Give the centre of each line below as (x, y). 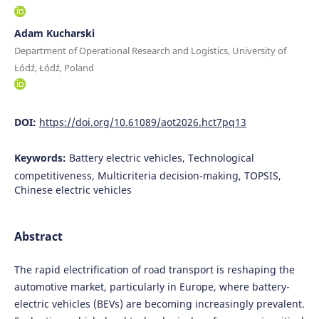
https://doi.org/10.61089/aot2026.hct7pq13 (142, 122)
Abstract (38, 236)
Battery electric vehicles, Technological (161, 157)
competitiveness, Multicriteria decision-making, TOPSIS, (147, 175)
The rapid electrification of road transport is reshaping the (154, 269)
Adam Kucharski (54, 33)
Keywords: (41, 157)
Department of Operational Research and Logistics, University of (150, 50)
